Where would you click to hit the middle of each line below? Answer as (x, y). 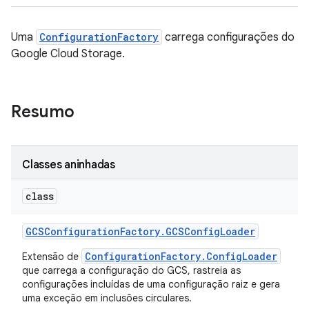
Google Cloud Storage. (68, 54)
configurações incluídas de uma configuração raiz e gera (151, 284)
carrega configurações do (228, 37)
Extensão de (52, 257)
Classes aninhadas (69, 165)
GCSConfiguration (73, 231)
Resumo (43, 112)
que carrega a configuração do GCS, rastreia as (131, 270)
